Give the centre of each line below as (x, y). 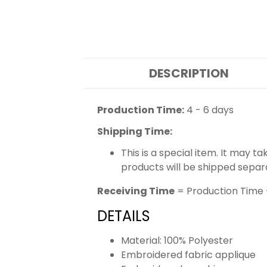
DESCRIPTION (189, 74)
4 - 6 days (209, 110)
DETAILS (124, 216)
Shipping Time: (135, 132)
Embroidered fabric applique (188, 255)
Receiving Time (136, 191)
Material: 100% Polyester (177, 241)
